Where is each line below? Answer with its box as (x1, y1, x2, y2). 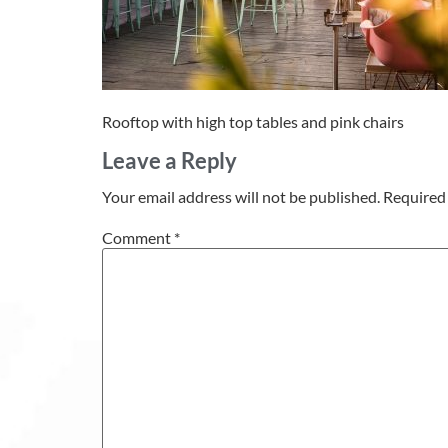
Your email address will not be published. (102, 187, 380, 207)
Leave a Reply (102, 147, 237, 175)
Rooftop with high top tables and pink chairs (102, 111, 404, 131)
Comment (102, 227, 174, 247)
